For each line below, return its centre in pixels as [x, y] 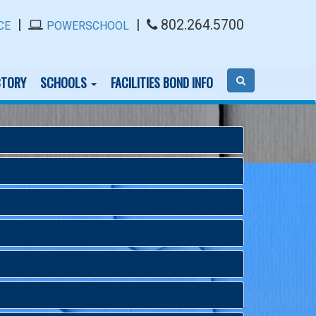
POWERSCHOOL [88, 26]
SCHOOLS [65, 82]
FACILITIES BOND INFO [162, 82]
